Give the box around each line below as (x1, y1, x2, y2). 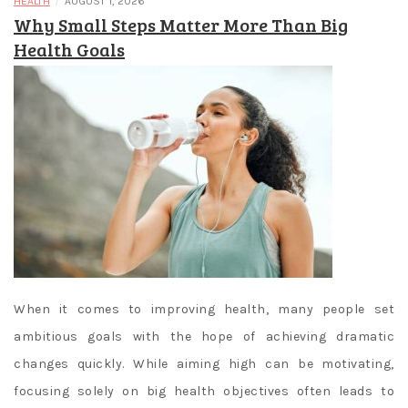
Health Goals (14, 36, 125, 63)
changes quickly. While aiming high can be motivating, (14, 356, 394, 372)
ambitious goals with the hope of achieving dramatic (14, 329, 394, 345)
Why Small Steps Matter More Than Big (14, 12, 348, 38)
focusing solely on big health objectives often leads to (14, 383, 394, 400)
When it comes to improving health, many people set (14, 301, 394, 318)
